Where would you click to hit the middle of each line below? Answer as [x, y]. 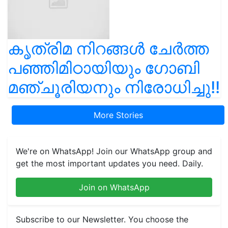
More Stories [118, 115]
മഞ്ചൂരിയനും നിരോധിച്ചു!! [114, 87]
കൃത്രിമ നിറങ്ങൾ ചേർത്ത [108, 49]
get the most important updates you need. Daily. [109, 163]
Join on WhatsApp [114, 187]
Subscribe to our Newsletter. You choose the [102, 219]
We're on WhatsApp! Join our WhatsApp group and [114, 151]
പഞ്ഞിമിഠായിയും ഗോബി [104, 68]
